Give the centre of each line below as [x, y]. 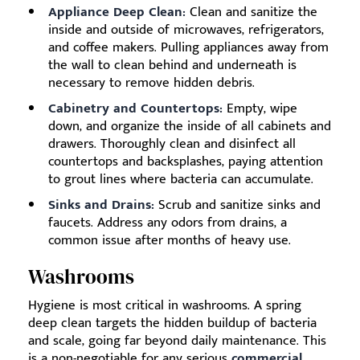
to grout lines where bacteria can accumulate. [181, 179]
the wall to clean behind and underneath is [172, 65]
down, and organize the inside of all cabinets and [190, 126]
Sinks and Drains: [101, 205]
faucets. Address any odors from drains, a [168, 222]
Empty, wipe [260, 108]
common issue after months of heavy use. [170, 240]
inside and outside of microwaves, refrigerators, [186, 29]
